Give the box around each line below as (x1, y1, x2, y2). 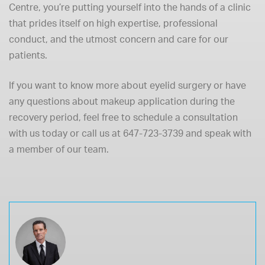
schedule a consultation (133, 111, 238, 123)
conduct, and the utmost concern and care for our (9, 33, 228, 45)
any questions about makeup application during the (9, 95, 235, 107)
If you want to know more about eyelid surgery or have (9, 79, 246, 91)
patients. (9, 49, 47, 61)
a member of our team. (9, 143, 109, 155)
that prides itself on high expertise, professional (9, 17, 218, 29)
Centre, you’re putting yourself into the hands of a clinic (9, 1, 251, 13)
